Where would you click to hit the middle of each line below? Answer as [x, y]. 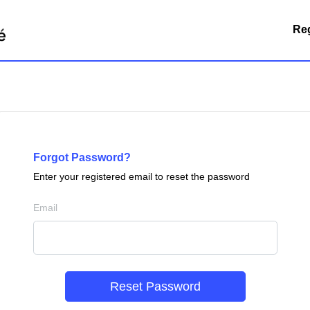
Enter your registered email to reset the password [141, 176]
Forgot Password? [82, 157]
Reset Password [155, 286]
